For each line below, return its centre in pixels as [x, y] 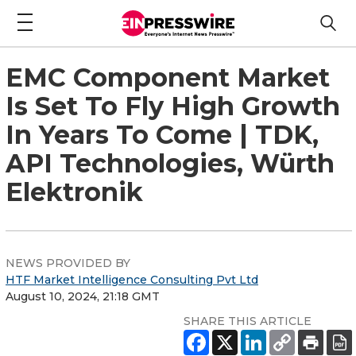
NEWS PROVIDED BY [68, 263]
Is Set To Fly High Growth [173, 106]
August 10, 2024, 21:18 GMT [83, 296]
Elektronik [74, 192]
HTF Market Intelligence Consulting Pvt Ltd [132, 279]
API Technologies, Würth [170, 163]
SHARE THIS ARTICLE [248, 321]
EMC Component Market [168, 77]
